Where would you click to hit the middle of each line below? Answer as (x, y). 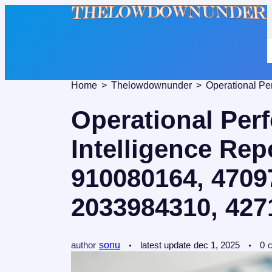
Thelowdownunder (151, 85)
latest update (165, 245)
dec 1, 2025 (217, 245)
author (83, 245)
